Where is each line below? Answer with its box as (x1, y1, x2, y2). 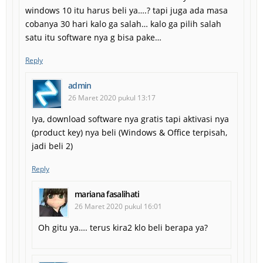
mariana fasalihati (75, 188, 140, 200)
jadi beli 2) (32, 140, 73, 151)
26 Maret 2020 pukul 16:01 (75, 201, 162, 211)
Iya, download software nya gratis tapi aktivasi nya (32, 113, 229, 124)
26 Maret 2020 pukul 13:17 (68, 92, 156, 103)
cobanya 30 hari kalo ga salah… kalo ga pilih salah (25, 18, 221, 29)
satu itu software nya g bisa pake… (25, 31, 161, 43)
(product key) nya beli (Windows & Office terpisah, (32, 126, 227, 138)
